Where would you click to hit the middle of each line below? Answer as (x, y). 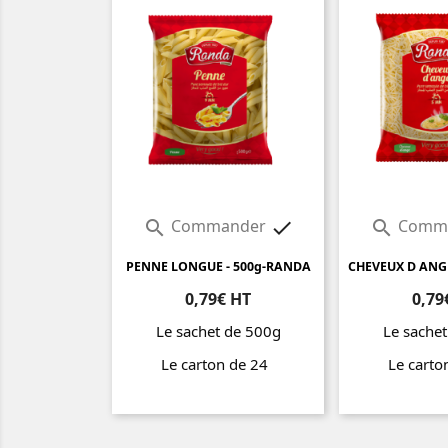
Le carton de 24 (218, 364)
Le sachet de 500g (218, 331)
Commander (218, 226)
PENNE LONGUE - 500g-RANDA (218, 267)
